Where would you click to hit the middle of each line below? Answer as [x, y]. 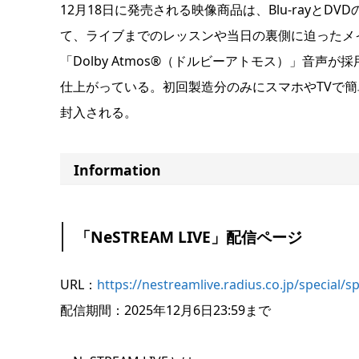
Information [118, 169]
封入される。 [98, 112]
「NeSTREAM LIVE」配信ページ [189, 236]
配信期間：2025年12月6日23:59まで [165, 310]
